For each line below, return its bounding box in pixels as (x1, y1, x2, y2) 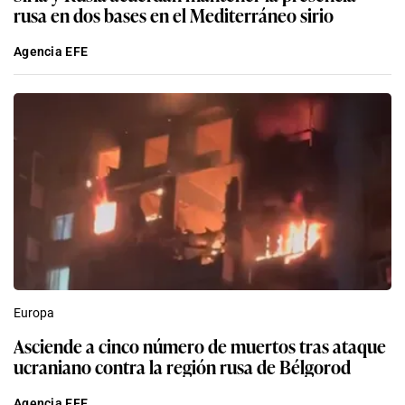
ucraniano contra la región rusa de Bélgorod (14, 352, 351, 380)
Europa (14, 305, 54, 320)
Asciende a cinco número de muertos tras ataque (14, 331, 386, 359)
